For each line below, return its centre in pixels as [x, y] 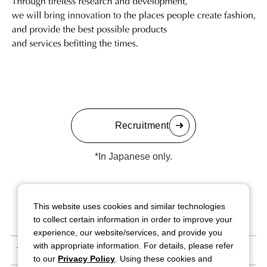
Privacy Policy [86, 259]
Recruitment [142, 125]
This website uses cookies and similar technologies [129, 206]
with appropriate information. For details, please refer [133, 246]
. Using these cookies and [164, 259]
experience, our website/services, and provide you [128, 232]
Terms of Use [38, 250]
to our [46, 259]
